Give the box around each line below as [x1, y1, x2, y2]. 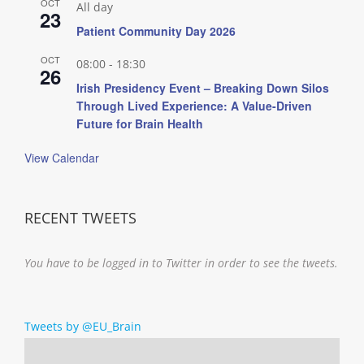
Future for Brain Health [76, 115, 203, 132]
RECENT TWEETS [24, 207, 136, 227]
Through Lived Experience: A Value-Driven [76, 97, 312, 114]
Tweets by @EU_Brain [24, 318, 141, 334]
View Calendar [24, 149, 99, 166]
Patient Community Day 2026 [76, 22, 236, 39]
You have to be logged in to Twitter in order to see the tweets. [24, 254, 338, 271]
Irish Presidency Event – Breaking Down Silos [76, 79, 329, 96]
